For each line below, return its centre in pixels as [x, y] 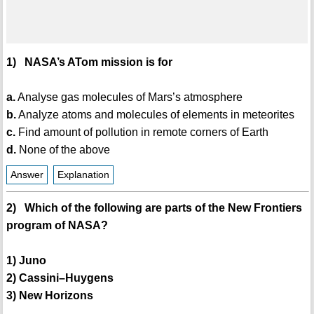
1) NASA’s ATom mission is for [89, 62]
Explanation [83, 175]
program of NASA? [57, 226]
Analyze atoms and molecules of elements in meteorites [155, 115]
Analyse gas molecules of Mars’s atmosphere [129, 97]
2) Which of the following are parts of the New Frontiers [154, 208]
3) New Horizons [49, 296]
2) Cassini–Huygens [60, 278]
